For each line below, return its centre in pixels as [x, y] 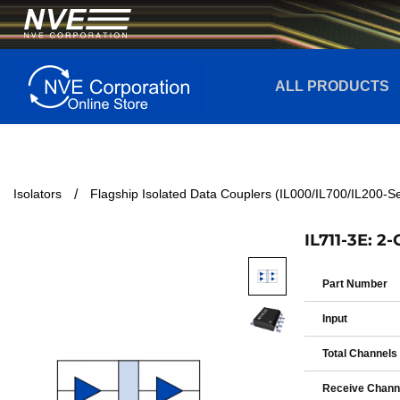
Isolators [37, 194]
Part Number [355, 284]
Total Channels [360, 354]
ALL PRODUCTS [332, 87]
